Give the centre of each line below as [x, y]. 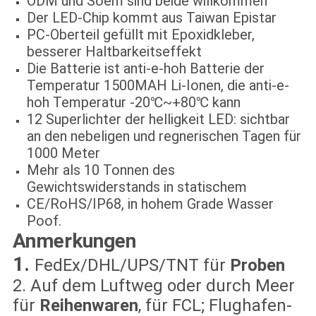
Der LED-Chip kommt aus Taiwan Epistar [151, 18]
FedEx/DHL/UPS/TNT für [132, 266]
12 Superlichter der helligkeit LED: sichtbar [158, 120]
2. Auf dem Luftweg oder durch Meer [153, 286]
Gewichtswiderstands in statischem [136, 187]
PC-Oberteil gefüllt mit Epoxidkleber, [140, 35]
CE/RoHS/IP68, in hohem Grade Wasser [150, 204]
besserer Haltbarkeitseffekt [114, 52]
